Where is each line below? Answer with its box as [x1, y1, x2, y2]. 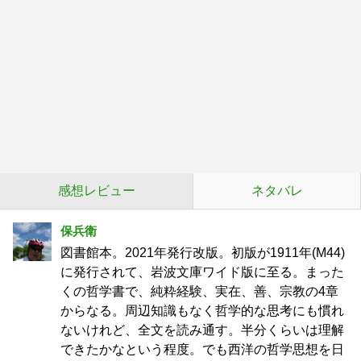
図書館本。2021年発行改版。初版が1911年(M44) [60, 246, 345, 259]
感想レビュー [57, 184, 135, 197]
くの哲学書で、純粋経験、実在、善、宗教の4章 [60, 284, 338, 298]
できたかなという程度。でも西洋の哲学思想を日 [60, 342, 344, 356]
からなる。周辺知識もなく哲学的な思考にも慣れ [60, 304, 344, 317]
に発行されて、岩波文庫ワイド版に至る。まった [60, 265, 344, 279]
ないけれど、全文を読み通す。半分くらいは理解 [60, 323, 344, 337]
